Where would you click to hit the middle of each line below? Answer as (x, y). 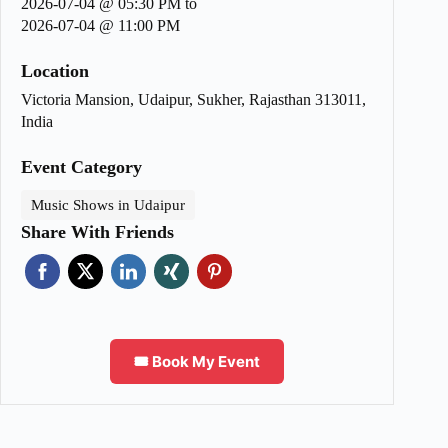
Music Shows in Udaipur (108, 205)
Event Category (81, 167)
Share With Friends (97, 232)
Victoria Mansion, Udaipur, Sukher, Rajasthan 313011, (193, 100)
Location (55, 71)
